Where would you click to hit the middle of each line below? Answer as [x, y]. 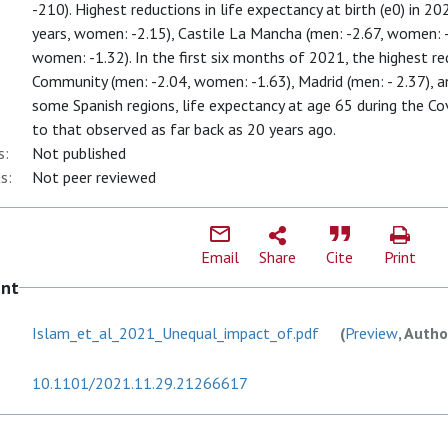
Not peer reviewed [94, 177]
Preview [371, 333]
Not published [79, 153]
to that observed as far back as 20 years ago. [184, 129]
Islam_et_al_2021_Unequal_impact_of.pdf [175, 333]
